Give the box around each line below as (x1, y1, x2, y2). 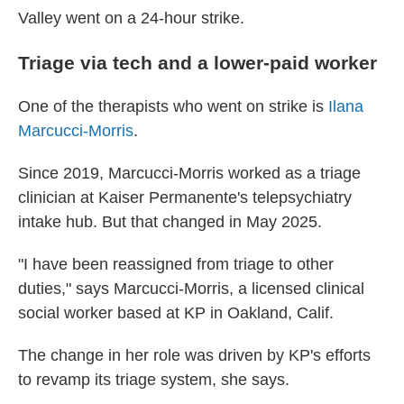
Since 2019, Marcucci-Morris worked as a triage (18, 164, 361, 182)
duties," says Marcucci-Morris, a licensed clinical (18, 280, 364, 298)
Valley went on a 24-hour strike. (18, 9, 244, 27)
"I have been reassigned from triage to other (18, 255, 334, 273)
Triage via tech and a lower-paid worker (18, 52, 377, 73)
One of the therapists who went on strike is (18, 97, 328, 115)
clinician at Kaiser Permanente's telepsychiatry (18, 188, 352, 207)
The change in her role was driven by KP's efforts (18, 346, 371, 364)
